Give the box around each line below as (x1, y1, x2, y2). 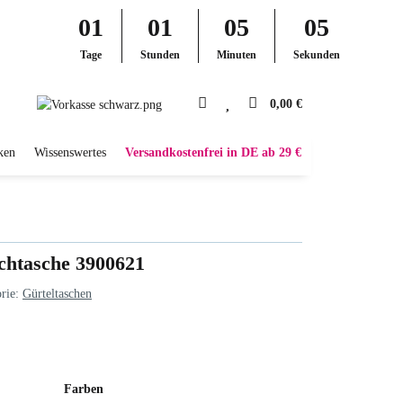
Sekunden (292, 49, 340, 61)
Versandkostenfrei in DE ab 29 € (125, 146, 301, 159)
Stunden (139, 49, 180, 61)
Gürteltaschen (22, 286, 92, 300)
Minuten (216, 49, 256, 61)
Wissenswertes (34, 146, 106, 159)
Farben (64, 381, 107, 396)
